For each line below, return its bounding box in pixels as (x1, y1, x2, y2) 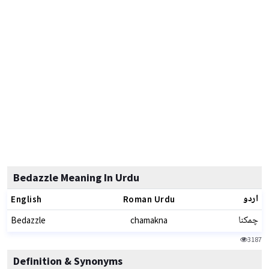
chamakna (130, 214, 168, 226)
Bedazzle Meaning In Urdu (13, 171, 139, 184)
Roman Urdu (122, 193, 175, 205)
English (11, 193, 42, 205)
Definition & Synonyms (13, 254, 122, 268)
